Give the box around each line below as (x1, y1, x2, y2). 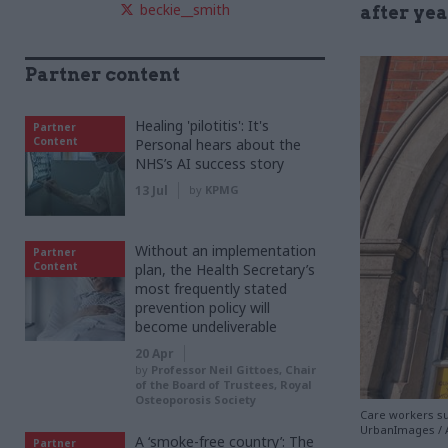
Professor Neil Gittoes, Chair (151, 362, 316, 377)
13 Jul (135, 182, 168, 199)
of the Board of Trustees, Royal (135, 377, 312, 392)
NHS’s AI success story (135, 154, 284, 173)
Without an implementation (135, 241, 316, 260)
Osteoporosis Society (135, 392, 256, 407)
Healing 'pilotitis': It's (135, 116, 269, 135)
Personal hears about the (135, 135, 301, 154)
